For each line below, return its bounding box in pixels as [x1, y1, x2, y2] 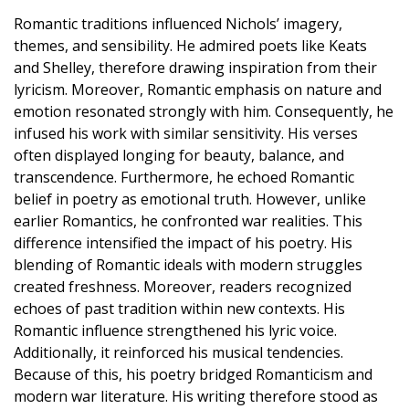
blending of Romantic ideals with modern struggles [14, 254, 362, 275]
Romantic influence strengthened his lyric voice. [14, 320, 337, 341]
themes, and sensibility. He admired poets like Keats [14, 35, 367, 56]
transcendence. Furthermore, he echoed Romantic [14, 166, 354, 187]
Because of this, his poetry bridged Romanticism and [14, 363, 372, 384]
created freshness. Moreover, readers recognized [14, 276, 351, 297]
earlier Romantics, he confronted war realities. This [14, 210, 362, 231]
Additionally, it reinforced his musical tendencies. [14, 341, 343, 362]
